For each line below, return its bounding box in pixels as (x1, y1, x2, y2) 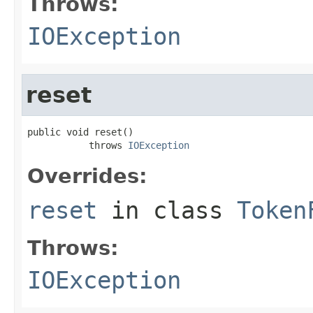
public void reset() (27, 126, 133, 138)
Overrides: (27, 163, 147, 188)
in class (97, 196, 237, 224)
